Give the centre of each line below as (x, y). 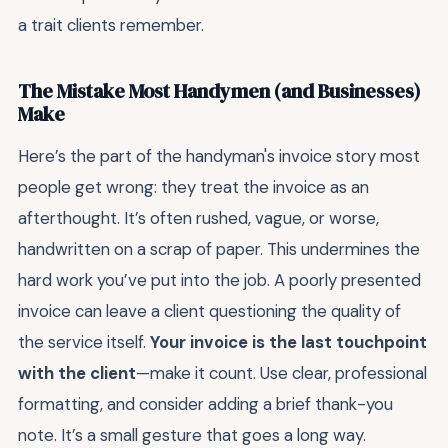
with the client (77, 372)
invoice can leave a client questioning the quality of (209, 310)
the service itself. (84, 341)
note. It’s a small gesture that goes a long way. (192, 434)
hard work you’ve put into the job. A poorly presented (219, 279)
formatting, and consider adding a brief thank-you (205, 403)
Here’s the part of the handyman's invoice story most (219, 155)
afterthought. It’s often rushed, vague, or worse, (198, 217)
